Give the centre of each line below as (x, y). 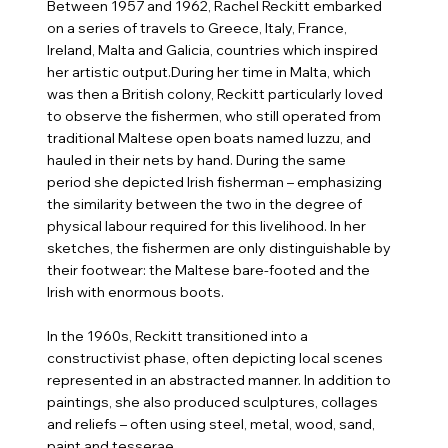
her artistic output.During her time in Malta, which (209, 71)
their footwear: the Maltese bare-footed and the (209, 269)
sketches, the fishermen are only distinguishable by (219, 247)
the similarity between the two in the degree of (205, 203)
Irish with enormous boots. (136, 291)
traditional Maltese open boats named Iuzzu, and (209, 137)
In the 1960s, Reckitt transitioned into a (178, 335)
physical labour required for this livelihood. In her (207, 225)
